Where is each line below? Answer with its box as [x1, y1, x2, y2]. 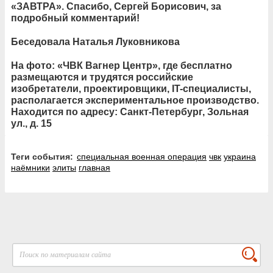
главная [79, 162, 110, 172]
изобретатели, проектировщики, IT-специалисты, [11, 83, 251, 94]
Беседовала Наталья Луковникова [11, 36, 180, 47]
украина [224, 151, 256, 161]
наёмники [11, 162, 50, 172]
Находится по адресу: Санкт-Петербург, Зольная [11, 106, 249, 117]
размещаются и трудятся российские [11, 71, 193, 82]
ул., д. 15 [11, 118, 52, 129]
